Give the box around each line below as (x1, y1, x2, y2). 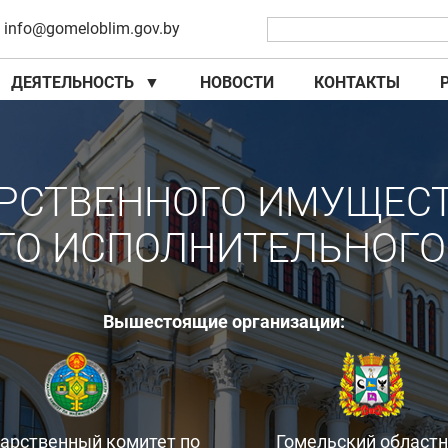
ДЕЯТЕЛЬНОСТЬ (11, 73, 134, 92)
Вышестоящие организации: (103, 311, 345, 332)
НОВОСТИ (200, 73, 274, 92)
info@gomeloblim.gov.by (4, 19, 181, 38)
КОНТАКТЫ (314, 73, 400, 92)
